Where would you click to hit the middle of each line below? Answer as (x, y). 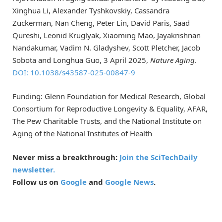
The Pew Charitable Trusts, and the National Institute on (107, 121)
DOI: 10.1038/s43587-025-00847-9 (74, 72)
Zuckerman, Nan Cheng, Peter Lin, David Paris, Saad (101, 23)
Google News (129, 182)
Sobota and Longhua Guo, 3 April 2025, (81, 60)
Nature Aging (172, 60)
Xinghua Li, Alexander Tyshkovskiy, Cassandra (91, 10)
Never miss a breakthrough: (66, 157)
